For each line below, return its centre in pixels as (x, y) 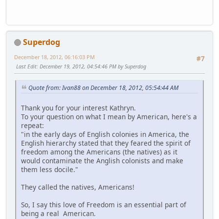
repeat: (33, 125)
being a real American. (58, 213)
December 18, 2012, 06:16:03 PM (55, 57)
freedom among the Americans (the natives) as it (99, 152)
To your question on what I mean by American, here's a (109, 116)
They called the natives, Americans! (78, 187)
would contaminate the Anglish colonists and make (102, 160)
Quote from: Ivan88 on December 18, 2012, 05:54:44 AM (103, 88)
